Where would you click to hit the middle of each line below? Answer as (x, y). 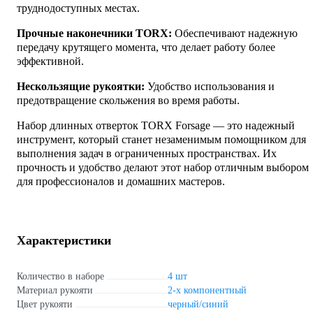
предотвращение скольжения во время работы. (128, 100)
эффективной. (50, 61)
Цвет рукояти (45, 305)
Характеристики (64, 241)
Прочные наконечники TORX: (94, 33)
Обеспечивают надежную (235, 33)
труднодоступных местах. (78, 8)
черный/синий (198, 305)
